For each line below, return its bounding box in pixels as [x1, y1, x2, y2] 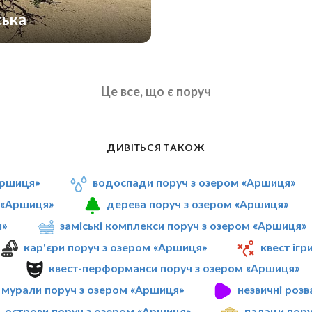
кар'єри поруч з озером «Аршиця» [24, 240, 208, 253]
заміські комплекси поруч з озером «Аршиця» [60, 218, 307, 232]
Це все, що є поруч [101, 83, 211, 99]
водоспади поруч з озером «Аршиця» [93, 175, 296, 189]
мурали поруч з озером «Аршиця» [1, 283, 185, 297]
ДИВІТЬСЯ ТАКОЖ [106, 141, 205, 153]
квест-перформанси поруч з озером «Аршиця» [49, 261, 300, 275]
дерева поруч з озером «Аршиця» [107, 196, 289, 210]
